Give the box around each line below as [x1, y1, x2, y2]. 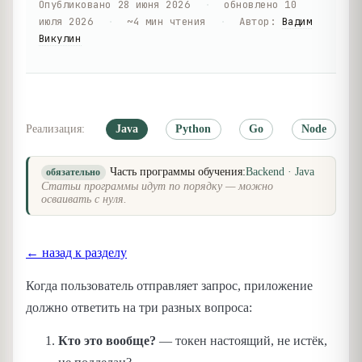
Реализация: [26, 122, 85, 135]
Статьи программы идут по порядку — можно [41, 180, 273, 193]
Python [175, 122, 212, 135]
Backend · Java [246, 166, 315, 179]
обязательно [46, 167, 101, 178]
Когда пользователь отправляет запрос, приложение [26, 278, 313, 293]
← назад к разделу [26, 245, 127, 259]
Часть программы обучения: [110, 166, 246, 179]
